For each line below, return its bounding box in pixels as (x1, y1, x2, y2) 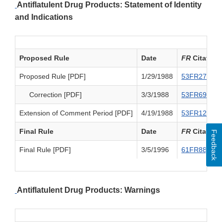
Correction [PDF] (19, 91, 82, 99)
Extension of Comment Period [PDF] (19, 109, 133, 117)
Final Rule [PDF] (19, 146, 71, 154)
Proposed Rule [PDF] (19, 72, 86, 81)
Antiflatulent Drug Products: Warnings (17, 186, 160, 195)
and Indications (15, 13, 73, 22)
